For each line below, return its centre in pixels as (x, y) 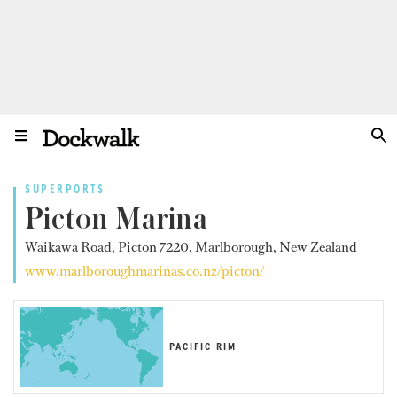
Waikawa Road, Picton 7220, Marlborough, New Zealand (191, 247)
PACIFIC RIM (202, 348)
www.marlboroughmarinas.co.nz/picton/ (144, 271)
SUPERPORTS (65, 190)
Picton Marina (117, 219)
